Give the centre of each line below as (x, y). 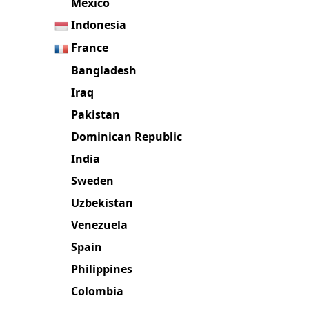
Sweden (93, 180)
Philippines (102, 269)
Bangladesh (104, 70)
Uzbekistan (102, 202)
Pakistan (96, 114)
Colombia (98, 291)
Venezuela (100, 225)
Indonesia (99, 25)
